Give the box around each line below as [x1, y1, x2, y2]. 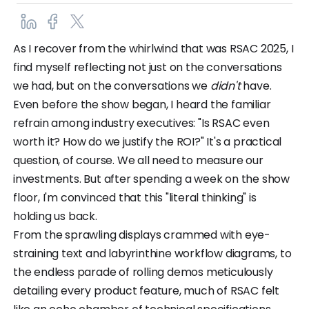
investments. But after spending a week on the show [13, 170, 290, 187]
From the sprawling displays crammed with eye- [13, 226, 270, 243]
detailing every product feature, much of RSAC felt [13, 282, 279, 299]
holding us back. [13, 208, 97, 224]
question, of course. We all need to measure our [13, 152, 263, 168]
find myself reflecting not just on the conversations [13, 59, 282, 75]
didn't [210, 77, 241, 94]
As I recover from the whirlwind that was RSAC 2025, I [13, 40, 294, 57]
